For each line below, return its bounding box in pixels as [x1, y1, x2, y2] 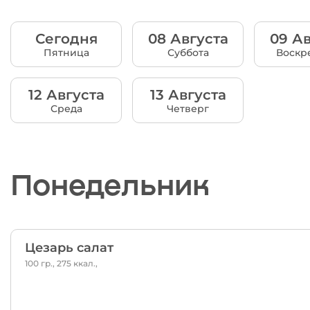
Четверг [167, 102, 210, 115]
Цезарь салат [25, 239, 113, 255]
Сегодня [35, 30, 98, 47]
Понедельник [10, 164, 210, 201]
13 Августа [149, 86, 226, 103]
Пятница [43, 46, 89, 59]
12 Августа [28, 86, 104, 103]
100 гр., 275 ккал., [25, 257, 98, 268]
